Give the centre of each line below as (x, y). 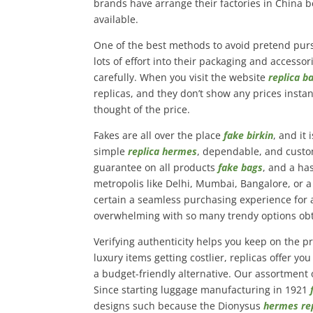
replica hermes (163, 151)
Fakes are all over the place (159, 135)
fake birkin (249, 135)
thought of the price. (142, 109)
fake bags (241, 167)
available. (116, 19)
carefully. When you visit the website (181, 77)
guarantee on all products (156, 167)
